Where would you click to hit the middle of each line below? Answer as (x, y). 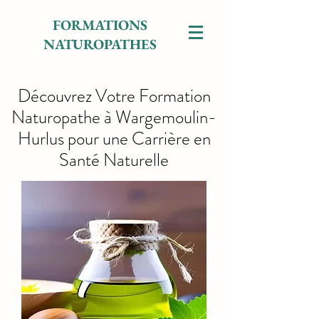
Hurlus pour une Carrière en (114, 139)
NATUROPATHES (100, 44)
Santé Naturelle (114, 160)
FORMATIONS (100, 25)
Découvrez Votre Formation (114, 96)
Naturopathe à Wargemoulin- (114, 117)
